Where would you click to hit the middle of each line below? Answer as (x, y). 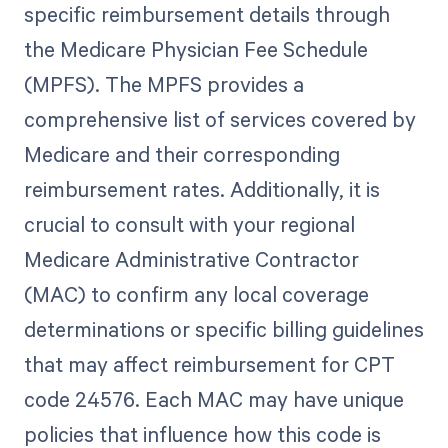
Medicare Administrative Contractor (191, 259)
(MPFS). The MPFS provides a (163, 84)
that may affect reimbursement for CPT (209, 364)
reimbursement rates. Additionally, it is (201, 189)
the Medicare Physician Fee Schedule (195, 49)
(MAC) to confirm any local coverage (196, 294)
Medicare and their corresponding (181, 154)
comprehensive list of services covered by (219, 119)
